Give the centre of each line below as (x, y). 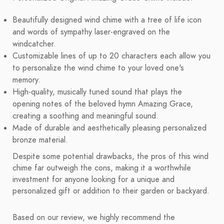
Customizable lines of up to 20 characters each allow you (111, 56)
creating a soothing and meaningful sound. (85, 116)
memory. (26, 80)
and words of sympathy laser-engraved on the (91, 32)
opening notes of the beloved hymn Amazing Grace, (103, 104)
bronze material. (40, 140)
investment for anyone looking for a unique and (93, 180)
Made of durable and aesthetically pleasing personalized (109, 128)
